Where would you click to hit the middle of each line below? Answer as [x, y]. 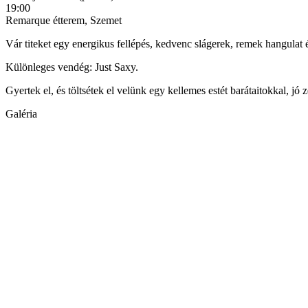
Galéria [21, 114]
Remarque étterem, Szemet [64, 21]
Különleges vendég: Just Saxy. [72, 67]
